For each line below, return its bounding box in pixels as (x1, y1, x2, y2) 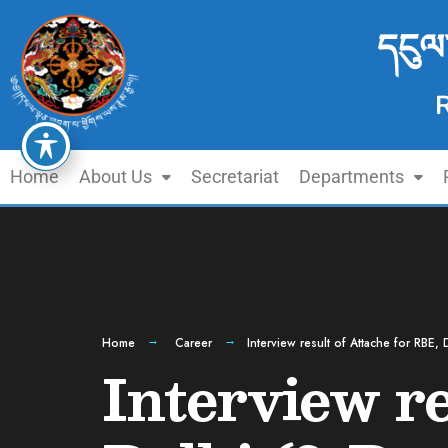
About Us (79, 166, 152, 187)
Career (175, 334, 212, 352)
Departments (299, 166, 404, 187)
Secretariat (191, 166, 279, 187)
